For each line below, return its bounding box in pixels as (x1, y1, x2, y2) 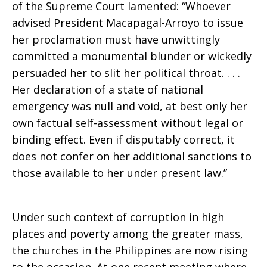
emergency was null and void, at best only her (12, 99, 247, 113)
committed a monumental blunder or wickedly (12, 49, 252, 63)
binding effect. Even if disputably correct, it (12, 132, 235, 147)
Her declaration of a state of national (12, 82, 203, 97)
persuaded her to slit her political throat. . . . (12, 66, 240, 80)
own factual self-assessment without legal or (12, 116, 243, 130)
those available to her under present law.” (12, 166, 227, 180)
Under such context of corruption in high (12, 210, 224, 224)
